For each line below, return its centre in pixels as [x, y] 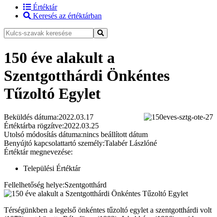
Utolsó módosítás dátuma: [43, 134]
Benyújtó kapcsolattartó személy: [54, 143]
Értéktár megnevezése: [38, 152]
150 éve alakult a [59, 57]
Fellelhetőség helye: [34, 185]
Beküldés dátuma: [31, 117]
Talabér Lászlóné [131, 143]
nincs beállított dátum [115, 134]
